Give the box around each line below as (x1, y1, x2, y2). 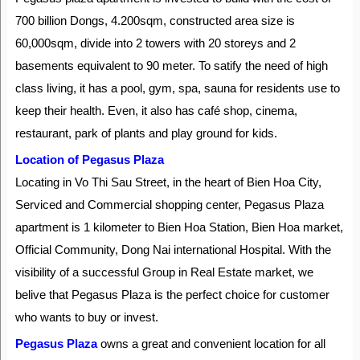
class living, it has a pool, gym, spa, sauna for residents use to (14, 81, 340, 95)
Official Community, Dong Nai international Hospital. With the (14, 243, 331, 256)
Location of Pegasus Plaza (14, 153, 164, 166)
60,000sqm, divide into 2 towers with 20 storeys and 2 (14, 36, 296, 50)
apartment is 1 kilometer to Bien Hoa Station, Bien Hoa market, (14, 220, 343, 234)
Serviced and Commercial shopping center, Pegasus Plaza (14, 198, 324, 211)
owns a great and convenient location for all (96, 337, 325, 350)
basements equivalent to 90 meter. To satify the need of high (14, 59, 328, 72)
